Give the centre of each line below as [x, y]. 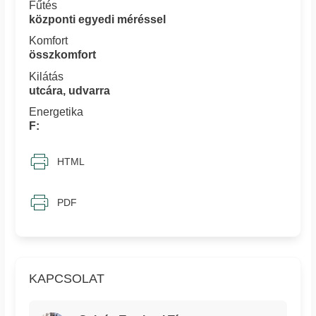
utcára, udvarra [70, 90]
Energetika [56, 112]
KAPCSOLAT [67, 278]
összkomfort [63, 55]
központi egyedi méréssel [98, 19]
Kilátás [47, 76]
